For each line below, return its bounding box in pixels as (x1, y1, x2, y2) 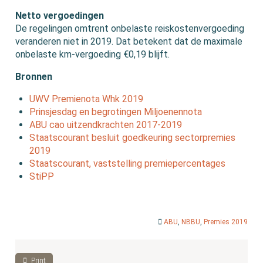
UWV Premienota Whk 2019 (29, 93, 144, 105)
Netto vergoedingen (15, 10, 104, 22)
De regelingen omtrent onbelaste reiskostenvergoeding (15, 23, 245, 35)
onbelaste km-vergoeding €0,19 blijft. (15, 49, 170, 60)
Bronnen (15, 71, 53, 83)
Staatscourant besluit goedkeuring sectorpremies (29, 132, 236, 144)
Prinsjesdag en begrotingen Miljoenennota (29, 106, 203, 118)
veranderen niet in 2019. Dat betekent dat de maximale (15, 36, 243, 48)
